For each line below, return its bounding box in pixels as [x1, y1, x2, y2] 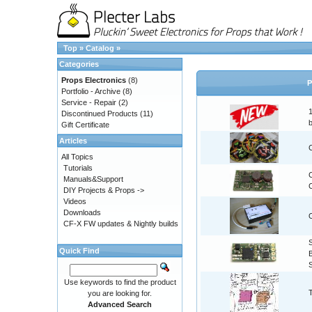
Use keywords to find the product [63, 278, 176, 286]
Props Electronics [61, 76, 126, 84]
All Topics [61, 153, 93, 161]
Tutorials [63, 164, 93, 172]
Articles [59, 136, 87, 145]
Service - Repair [61, 98, 116, 107]
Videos [63, 197, 86, 205]
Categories [59, 60, 99, 68]
